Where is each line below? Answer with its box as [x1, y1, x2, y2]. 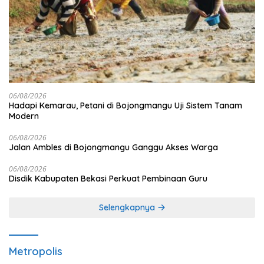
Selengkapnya [98, 202, 157, 213]
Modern [9, 110, 39, 121]
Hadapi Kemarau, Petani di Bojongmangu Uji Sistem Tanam [9, 100, 242, 111]
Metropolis [9, 244, 62, 258]
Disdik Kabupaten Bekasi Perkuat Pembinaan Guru [9, 173, 207, 184]
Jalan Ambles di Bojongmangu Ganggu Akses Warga [9, 141, 218, 153]
